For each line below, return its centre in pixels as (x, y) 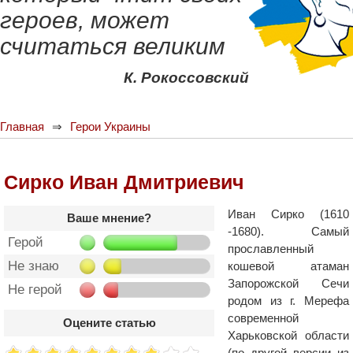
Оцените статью (109, 323)
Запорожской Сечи (288, 283)
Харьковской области (288, 335)
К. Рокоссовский (186, 78)
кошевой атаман (288, 266)
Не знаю (33, 266)
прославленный (271, 249)
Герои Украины (110, 126)
